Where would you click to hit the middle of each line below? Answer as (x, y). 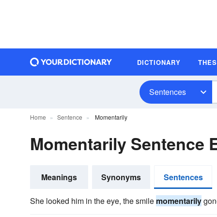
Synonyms (121, 177)
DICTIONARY (159, 62)
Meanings (59, 177)
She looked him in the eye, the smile (93, 201)
